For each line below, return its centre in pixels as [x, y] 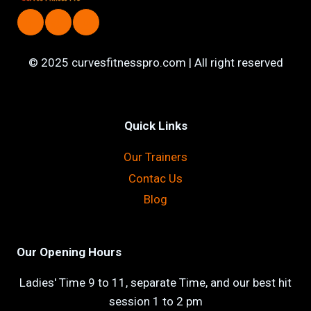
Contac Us [155, 178]
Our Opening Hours [69, 252]
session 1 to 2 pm [155, 301]
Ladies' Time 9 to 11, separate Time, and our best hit [155, 283]
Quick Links [155, 125]
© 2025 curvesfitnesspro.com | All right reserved [155, 62]
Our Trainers [155, 157]
